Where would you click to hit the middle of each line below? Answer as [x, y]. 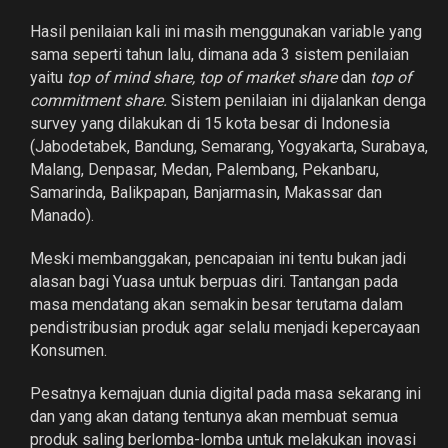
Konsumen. [68, 350]
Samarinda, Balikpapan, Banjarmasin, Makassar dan [206, 192]
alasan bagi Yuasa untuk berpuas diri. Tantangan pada [214, 281]
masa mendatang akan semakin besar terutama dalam [216, 304]
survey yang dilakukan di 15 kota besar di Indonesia [210, 123]
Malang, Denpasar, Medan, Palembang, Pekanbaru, [204, 169]
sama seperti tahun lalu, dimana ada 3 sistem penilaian [219, 54]
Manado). [62, 215]
